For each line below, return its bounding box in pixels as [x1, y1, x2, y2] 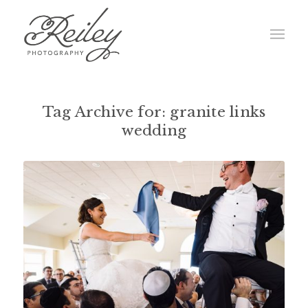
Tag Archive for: [42, 103, 170, 121]
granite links [170, 103, 266, 121]
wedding [121, 122, 187, 140]
